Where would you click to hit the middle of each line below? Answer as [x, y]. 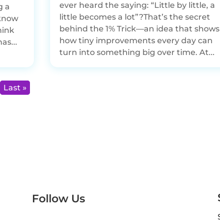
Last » [15, 87]
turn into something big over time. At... [137, 52]
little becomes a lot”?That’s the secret [135, 17]
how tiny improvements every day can [136, 40]
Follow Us [58, 199]
